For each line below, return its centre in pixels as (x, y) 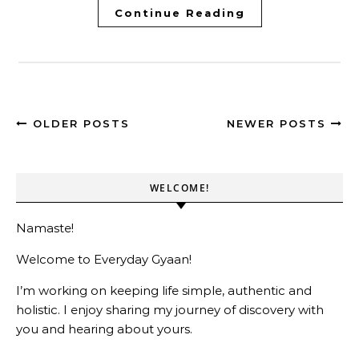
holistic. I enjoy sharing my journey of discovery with (170, 309)
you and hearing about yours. (104, 329)
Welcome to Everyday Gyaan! (104, 259)
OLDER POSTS (79, 123)
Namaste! (45, 228)
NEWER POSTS (279, 123)
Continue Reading (179, 12)
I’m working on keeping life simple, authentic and (164, 290)
